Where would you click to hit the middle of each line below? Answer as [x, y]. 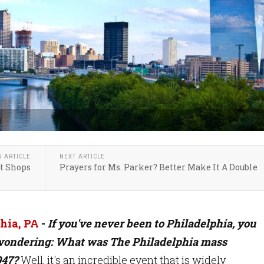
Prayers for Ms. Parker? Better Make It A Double [159, 167]
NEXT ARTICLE [82, 156]
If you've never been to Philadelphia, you [151, 223]
